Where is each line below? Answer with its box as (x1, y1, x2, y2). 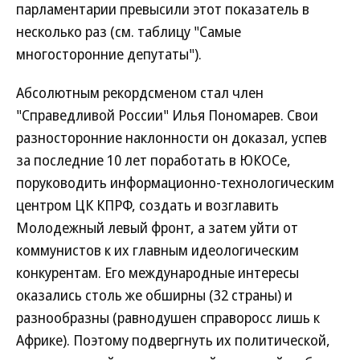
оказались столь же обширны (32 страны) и (16, 285, 292, 305)
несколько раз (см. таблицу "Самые (16, 22, 241, 41)
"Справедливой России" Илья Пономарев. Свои (16, 105, 318, 125)
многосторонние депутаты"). (16, 44, 202, 63)
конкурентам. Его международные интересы (16, 263, 299, 282)
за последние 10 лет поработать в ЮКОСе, (16, 150, 291, 170)
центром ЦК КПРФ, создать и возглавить (16, 195, 279, 215)
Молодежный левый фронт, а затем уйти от (16, 218, 298, 237)
